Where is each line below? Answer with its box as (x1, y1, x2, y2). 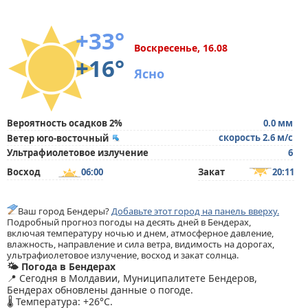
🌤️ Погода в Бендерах (7, 260, 115, 273)
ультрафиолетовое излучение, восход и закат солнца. (7, 249, 239, 261)
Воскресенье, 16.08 (134, 41, 228, 54)
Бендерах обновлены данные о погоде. (7, 283, 193, 296)
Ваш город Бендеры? (18, 205, 111, 217)
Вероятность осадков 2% (7, 117, 122, 129)
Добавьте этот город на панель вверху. (111, 205, 279, 217)
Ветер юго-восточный (7, 132, 109, 144)
